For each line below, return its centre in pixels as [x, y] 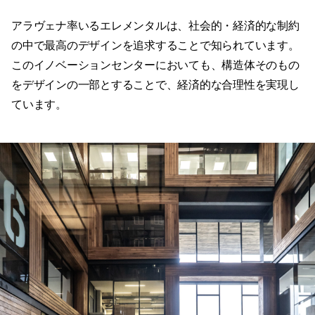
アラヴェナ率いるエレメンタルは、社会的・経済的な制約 [155, 26]
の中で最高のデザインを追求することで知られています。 [155, 46]
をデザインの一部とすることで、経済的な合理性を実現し [155, 85]
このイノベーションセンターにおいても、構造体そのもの [155, 65]
